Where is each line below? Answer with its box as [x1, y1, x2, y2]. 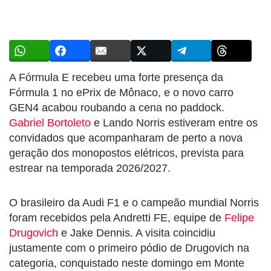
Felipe [224, 211, 254, 224]
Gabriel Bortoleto [9, 116, 91, 129]
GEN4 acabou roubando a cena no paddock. [9, 101, 224, 114]
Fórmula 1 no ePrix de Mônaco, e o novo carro [9, 86, 233, 99]
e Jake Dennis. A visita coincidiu [58, 226, 215, 239]
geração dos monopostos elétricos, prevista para [9, 146, 244, 159]
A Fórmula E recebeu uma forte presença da [9, 71, 223, 83]
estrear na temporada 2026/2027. [9, 162, 171, 174]
